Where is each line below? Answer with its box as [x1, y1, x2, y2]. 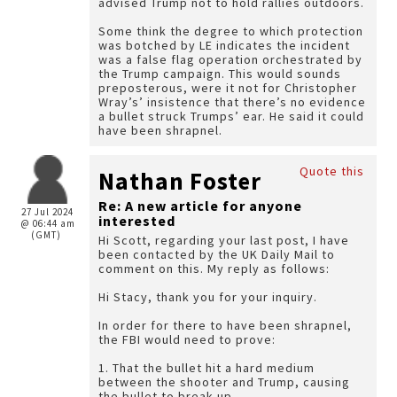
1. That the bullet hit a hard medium [98, 360, 315, 376]
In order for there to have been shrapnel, [98, 317, 352, 333]
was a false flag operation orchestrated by [98, 51, 362, 67]
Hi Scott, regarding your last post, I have [98, 232, 349, 248]
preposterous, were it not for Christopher [98, 80, 357, 96]
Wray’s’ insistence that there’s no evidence [98, 94, 366, 110]
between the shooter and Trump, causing [98, 374, 350, 390]
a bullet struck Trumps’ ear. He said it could [98, 108, 364, 124]
